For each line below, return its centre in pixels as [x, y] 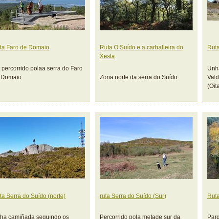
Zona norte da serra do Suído [139, 77]
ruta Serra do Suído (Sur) [133, 196]
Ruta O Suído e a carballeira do [142, 47]
